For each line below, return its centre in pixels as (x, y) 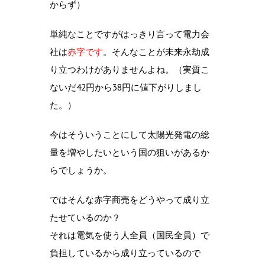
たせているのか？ (85, 217)
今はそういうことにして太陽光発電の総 (130, 134)
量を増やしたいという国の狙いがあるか (130, 152)
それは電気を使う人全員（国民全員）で (130, 235)
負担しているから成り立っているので (125, 253)
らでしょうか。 (81, 170)
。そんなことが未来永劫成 (156, 51)
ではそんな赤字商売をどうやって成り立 (130, 199)
